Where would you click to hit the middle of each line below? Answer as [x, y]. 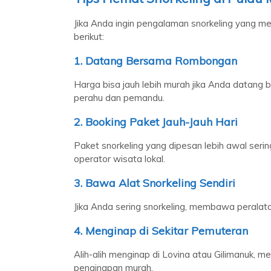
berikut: [89, 36]
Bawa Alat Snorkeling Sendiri [160, 183]
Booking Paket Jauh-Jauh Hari [162, 122]
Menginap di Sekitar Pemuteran [167, 230]
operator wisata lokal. [119, 158]
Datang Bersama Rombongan [161, 60]
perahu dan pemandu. [119, 97]
